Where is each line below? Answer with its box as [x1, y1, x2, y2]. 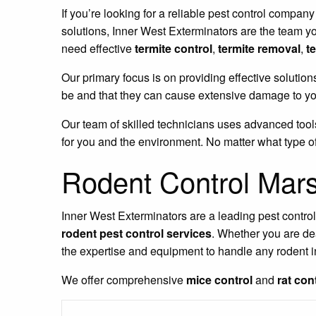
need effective [61, 39, 135, 56]
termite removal [218, 39, 300, 56]
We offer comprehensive [61, 271, 186, 288]
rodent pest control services [61, 224, 212, 241]
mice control [186, 271, 253, 288]
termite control [135, 39, 212, 56]
